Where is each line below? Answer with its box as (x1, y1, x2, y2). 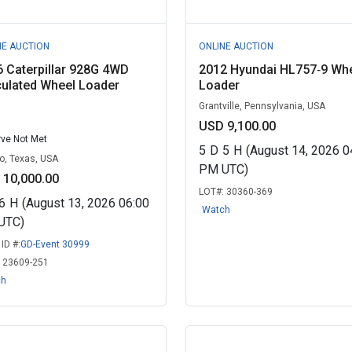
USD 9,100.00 (198, 119, 276, 134)
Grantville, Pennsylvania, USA (198, 101, 325, 112)
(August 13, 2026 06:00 (22, 196, 149, 211)
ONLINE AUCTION (198, 41, 273, 52)
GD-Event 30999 (20, 239, 90, 250)
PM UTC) (198, 162, 248, 177)
